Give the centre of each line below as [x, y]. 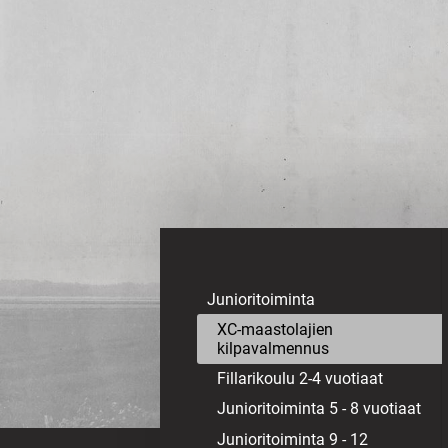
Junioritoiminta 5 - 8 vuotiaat [319, 409]
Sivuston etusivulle [193, 95]
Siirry [30, 24]
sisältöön [46, 84]
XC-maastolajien [275, 330]
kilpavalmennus [273, 349]
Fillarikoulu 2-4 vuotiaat [300, 379]
